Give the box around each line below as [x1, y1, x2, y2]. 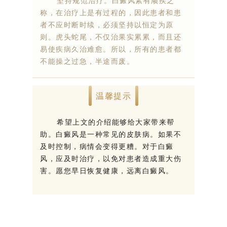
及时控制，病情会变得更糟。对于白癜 [40, 141, 174, 150]
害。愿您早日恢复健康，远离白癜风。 [40, 166, 174, 175]
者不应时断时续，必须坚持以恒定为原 [40, 20, 174, 29]
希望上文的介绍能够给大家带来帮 [40, 117, 175, 126]
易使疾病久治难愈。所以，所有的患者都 [40, 44, 181, 53]
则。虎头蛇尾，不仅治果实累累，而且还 [40, 32, 181, 41]
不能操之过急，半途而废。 [40, 56, 134, 65]
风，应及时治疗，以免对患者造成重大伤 [40, 154, 181, 163]
